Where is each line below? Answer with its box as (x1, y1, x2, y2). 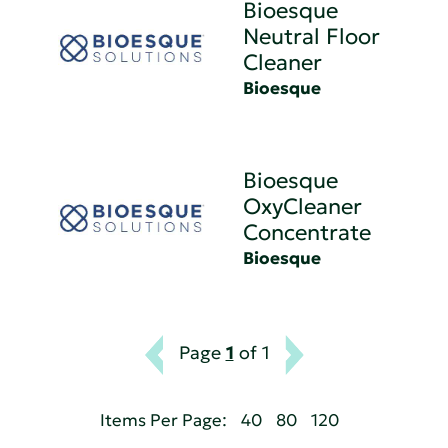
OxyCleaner (243, 192, 363, 220)
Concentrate (243, 218, 372, 246)
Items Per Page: (99, 409, 227, 431)
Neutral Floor (243, 22, 381, 50)
